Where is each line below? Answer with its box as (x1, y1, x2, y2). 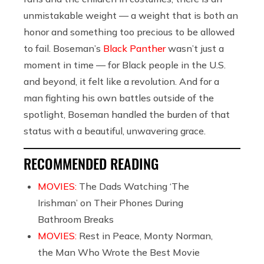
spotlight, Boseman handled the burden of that (24, 108, 230, 121)
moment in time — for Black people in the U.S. (24, 59, 226, 71)
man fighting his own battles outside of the (24, 92, 214, 104)
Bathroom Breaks (38, 213, 114, 226)
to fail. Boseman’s (24, 42, 103, 55)
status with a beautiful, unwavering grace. (24, 125, 208, 137)
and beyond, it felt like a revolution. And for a (24, 75, 219, 88)
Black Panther (103, 42, 166, 55)
